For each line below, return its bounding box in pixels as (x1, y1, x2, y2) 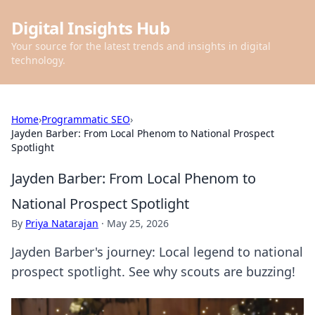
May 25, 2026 (107, 217, 169, 230)
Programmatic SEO (41, 112, 130, 126)
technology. (11, 53, 65, 67)
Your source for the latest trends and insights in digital (11, 39, 271, 53)
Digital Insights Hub (11, 16, 169, 39)
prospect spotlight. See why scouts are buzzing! (11, 263, 295, 280)
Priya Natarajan (25, 217, 98, 230)
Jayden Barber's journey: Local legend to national (11, 243, 303, 260)
